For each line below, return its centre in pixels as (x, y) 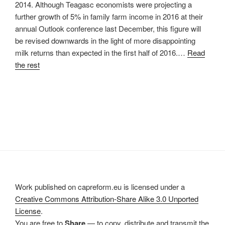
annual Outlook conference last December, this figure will (108, 28)
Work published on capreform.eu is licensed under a (100, 186)
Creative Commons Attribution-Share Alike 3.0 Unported (107, 198)
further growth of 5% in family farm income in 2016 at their (109, 16)
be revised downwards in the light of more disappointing (105, 40)
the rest (27, 65)
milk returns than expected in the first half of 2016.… (101, 52)
